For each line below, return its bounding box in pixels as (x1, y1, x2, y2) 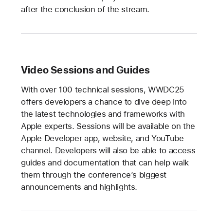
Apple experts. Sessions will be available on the (20, 121, 195, 131)
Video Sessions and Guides (20, 64, 150, 76)
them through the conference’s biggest (20, 170, 167, 180)
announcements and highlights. (20, 182, 138, 192)
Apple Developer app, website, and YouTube (20, 133, 184, 143)
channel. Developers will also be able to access (20, 145, 196, 155)
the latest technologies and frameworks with (20, 109, 185, 119)
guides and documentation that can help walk (20, 158, 189, 167)
